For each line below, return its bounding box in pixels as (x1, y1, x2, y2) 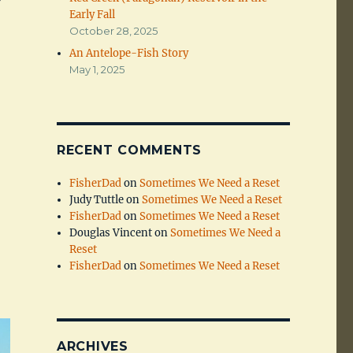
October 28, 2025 (69, 24, 158, 38)
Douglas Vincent (69, 226, 153, 240)
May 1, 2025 (69, 63, 125, 76)
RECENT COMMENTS (56, 143, 203, 158)
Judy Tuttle (69, 193, 124, 207)
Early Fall (69, 8, 116, 22)
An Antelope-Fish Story (69, 46, 189, 61)
